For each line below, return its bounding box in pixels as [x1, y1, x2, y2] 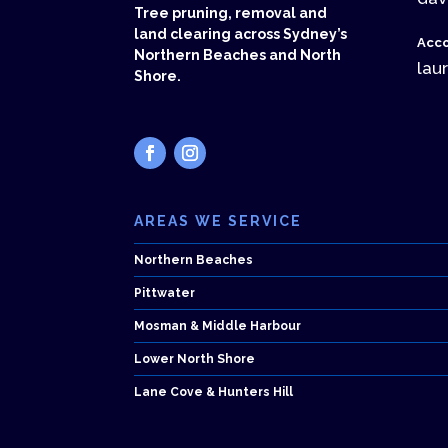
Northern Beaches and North [134, 47, 342, 64]
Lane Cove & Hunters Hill [134, 384, 294, 399]
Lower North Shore [134, 351, 256, 366]
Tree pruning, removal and [134, 5, 328, 22]
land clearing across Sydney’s [134, 26, 348, 43]
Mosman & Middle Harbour [134, 318, 302, 333]
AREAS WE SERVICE [134, 212, 303, 229]
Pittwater [134, 285, 196, 300]
